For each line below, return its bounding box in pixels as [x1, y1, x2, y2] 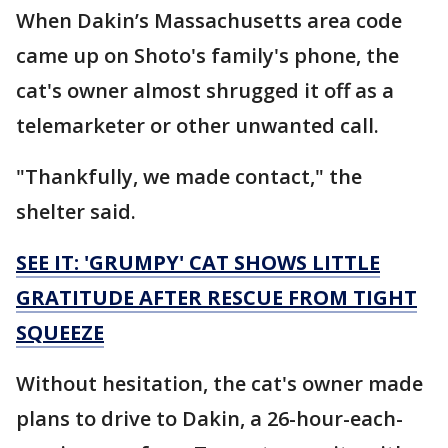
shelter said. [16, 198, 136, 226]
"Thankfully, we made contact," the [16, 163, 362, 191]
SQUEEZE [16, 319, 104, 347]
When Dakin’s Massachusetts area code [16, 7, 402, 35]
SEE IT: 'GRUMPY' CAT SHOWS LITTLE [16, 249, 380, 277]
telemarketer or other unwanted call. [16, 112, 384, 140]
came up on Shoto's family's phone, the [16, 42, 399, 70]
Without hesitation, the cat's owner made [16, 370, 423, 398]
